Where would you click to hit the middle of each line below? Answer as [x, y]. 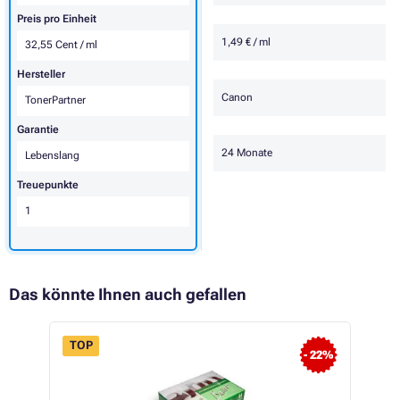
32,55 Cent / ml [61, 45]
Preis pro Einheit [57, 19]
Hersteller [41, 75]
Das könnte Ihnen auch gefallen [128, 295]
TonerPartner [55, 100]
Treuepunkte [48, 185]
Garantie [38, 130]
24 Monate [247, 153]
